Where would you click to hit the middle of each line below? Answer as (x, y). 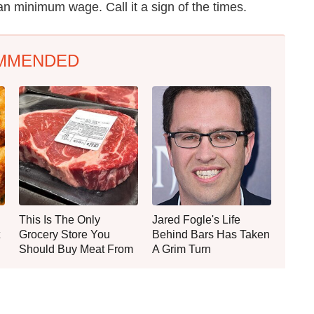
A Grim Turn (182, 249)
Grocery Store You (64, 234)
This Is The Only (60, 219)
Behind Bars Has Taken (211, 234)
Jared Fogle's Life (196, 219)
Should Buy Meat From (76, 249)
